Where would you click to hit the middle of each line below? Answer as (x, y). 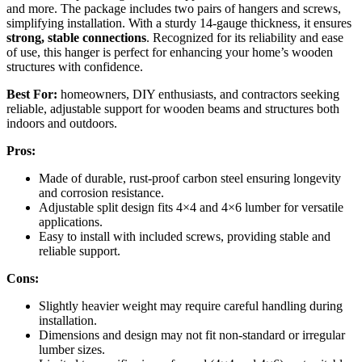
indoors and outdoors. (62, 123)
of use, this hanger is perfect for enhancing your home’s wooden (170, 52)
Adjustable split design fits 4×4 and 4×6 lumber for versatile (191, 207)
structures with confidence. (75, 66)
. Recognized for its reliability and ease (245, 37)
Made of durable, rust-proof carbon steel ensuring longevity (190, 178)
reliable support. (80, 250)
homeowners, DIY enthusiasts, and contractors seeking (198, 94)
